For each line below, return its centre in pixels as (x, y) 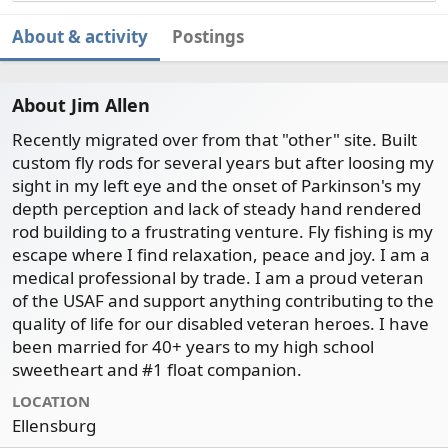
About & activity (80, 36)
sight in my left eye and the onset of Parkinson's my (216, 185)
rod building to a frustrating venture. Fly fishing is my (222, 231)
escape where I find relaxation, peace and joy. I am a (221, 254)
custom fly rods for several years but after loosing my (223, 162)
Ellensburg (54, 425)
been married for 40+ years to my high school (193, 346)
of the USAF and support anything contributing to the (223, 300)
